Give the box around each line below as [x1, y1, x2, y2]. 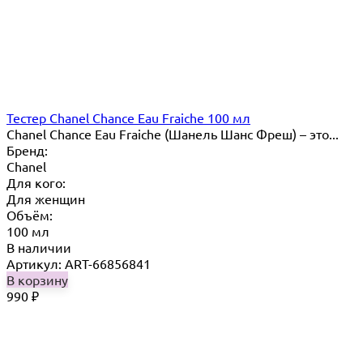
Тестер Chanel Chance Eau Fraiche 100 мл [6, 109, 250, 126]
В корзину [6, 271, 68, 288]
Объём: [6, 206, 53, 223]
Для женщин [6, 190, 85, 207]
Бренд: [6, 141, 48, 158]
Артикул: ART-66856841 [6, 254, 151, 271]
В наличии [6, 238, 71, 255]
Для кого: [6, 173, 66, 190]
